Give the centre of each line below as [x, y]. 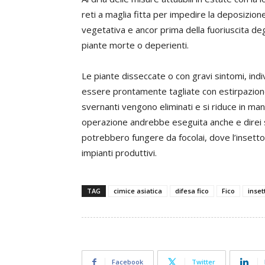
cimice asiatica [138, 191]
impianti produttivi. [119, 153]
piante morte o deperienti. [135, 45]
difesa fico [192, 191]
